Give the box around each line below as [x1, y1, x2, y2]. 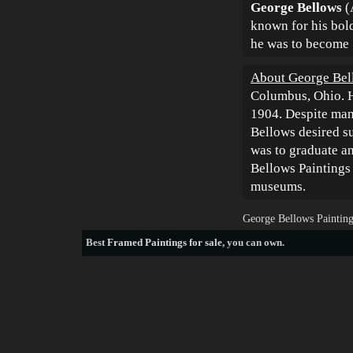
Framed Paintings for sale [107, 236, 222, 248]
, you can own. [222, 236, 284, 248]
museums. [251, 179, 306, 194]
